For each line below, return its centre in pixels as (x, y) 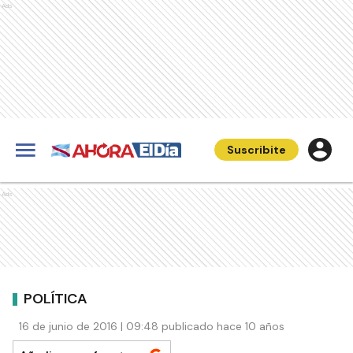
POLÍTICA (56, 298)
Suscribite (256, 150)
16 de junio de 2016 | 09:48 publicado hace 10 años (152, 326)
